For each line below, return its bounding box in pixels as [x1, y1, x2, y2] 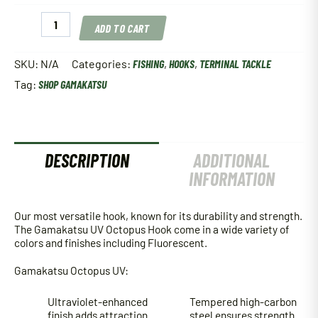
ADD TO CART [94, 21, 152, 35]
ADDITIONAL [193, 149, 270, 172]
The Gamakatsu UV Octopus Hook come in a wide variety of [14, 221, 290, 236]
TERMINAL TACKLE [199, 57, 271, 71]
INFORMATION [188, 168, 275, 190]
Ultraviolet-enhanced [47, 294, 148, 308]
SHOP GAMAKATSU [38, 77, 106, 92]
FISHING [133, 57, 164, 71]
